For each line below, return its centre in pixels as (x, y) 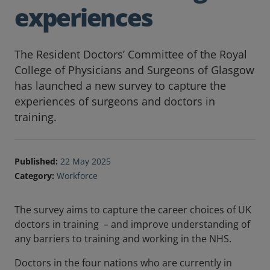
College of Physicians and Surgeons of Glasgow (134, 70)
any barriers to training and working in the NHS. (124, 239)
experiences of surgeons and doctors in (115, 102)
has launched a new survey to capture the (120, 86)
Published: (36, 162)
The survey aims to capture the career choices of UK (133, 210)
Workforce (77, 176)
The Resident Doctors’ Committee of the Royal (131, 55)
